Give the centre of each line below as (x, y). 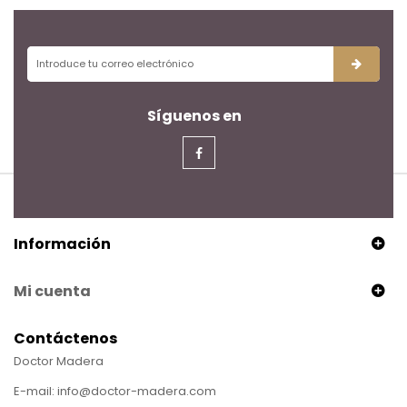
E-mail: (35, 391)
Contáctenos (65, 338)
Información (62, 243)
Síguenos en (194, 115)
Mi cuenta (52, 291)
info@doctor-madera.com (137, 391)
